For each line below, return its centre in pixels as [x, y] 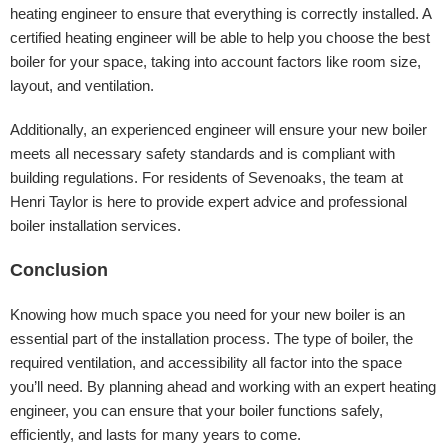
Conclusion [59, 270]
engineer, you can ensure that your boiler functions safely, [196, 410]
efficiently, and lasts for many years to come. [155, 434]
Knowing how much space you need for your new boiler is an [207, 314]
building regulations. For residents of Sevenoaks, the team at [206, 177]
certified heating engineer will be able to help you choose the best [220, 37]
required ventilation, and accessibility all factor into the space [206, 362]
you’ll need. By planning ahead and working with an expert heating [223, 386]
